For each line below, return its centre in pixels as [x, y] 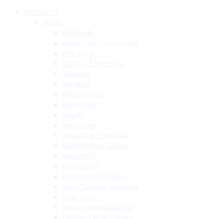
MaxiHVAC [79, 105]
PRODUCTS [41, 12]
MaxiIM [73, 115]
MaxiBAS [76, 84]
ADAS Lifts [78, 33]
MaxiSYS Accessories [95, 135]
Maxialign [77, 74]
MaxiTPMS [78, 156]
